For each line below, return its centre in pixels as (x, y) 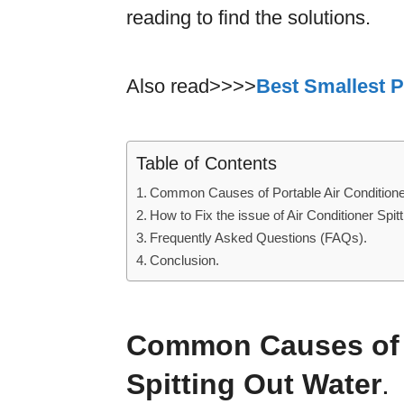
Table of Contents (207, 163)
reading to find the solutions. (248, 17)
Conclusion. (185, 260)
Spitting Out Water (254, 384)
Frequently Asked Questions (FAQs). (259, 237)
